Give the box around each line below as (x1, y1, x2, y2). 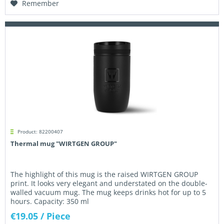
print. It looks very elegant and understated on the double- (10, 178, 208, 188)
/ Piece (40, 210, 71, 222)
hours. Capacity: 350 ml (10, 196, 89, 206)
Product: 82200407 (17, 128, 63, 135)
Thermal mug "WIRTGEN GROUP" (10, 139, 117, 148)
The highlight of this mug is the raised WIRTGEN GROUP (10, 169, 198, 179)
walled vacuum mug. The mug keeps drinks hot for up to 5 (10, 187, 206, 197)
